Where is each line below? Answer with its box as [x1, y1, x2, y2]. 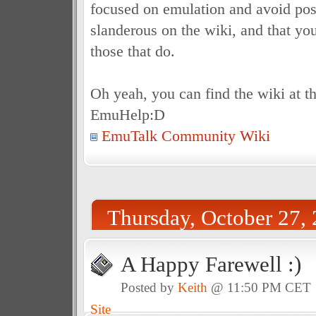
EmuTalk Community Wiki [101, 127, 270, 145]
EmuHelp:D [90, 106, 165, 123]
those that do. [90, 42, 175, 60]
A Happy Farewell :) [120, 252, 301, 276]
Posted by [120, 280, 178, 295]
